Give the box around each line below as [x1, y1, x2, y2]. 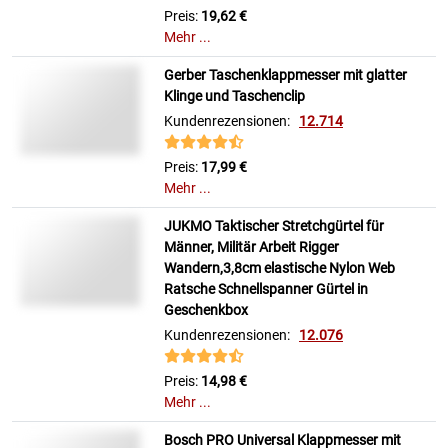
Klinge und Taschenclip [164, 88, 305, 105]
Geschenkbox [164, 302, 248, 319]
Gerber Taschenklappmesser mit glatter [164, 67, 407, 84]
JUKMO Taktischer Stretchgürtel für [164, 218, 384, 235]
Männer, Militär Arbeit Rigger [164, 239, 339, 256]
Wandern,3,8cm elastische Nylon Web [164, 260, 395, 277]
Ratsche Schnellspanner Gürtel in [164, 281, 368, 298]
